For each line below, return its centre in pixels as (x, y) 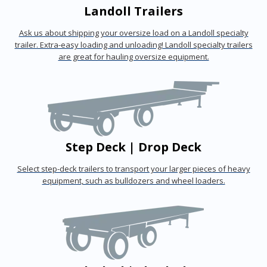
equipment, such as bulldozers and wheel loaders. (133, 181)
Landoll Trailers (133, 11)
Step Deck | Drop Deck (133, 147)
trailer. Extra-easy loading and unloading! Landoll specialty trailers (133, 45)
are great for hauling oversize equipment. (133, 57)
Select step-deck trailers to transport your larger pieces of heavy (133, 169)
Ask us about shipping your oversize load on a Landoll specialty (133, 33)
